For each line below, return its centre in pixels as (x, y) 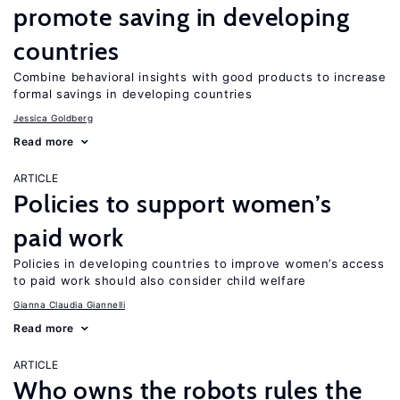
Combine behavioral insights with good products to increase (200, 77)
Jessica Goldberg (53, 118)
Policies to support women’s (173, 204)
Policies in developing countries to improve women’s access (199, 263)
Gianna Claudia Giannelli (69, 304)
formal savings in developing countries (133, 94)
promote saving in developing (182, 17)
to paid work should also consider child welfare (160, 280)
